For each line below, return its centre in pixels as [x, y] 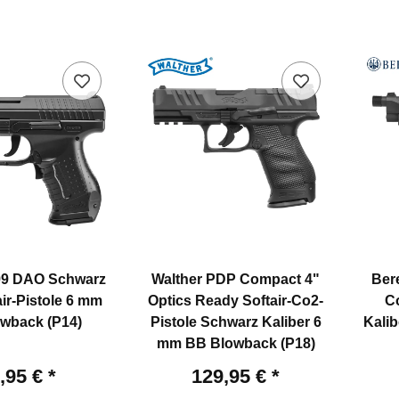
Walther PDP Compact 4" [236, 280]
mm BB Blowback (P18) [236, 344]
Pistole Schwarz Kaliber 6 [236, 322]
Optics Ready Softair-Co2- [236, 301]
